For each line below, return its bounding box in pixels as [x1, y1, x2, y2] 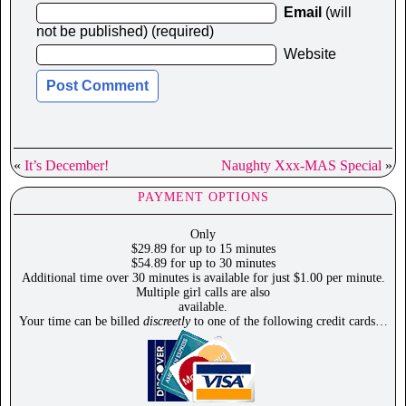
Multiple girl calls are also [136, 285, 270, 300]
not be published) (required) [36, 24, 214, 40]
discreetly [142, 314, 190, 329]
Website [284, 46, 336, 63]
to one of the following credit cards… [189, 314, 388, 329]
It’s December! [24, 158, 109, 174]
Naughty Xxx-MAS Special [221, 158, 382, 174]
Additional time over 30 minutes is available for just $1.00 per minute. [21, 271, 385, 285]
